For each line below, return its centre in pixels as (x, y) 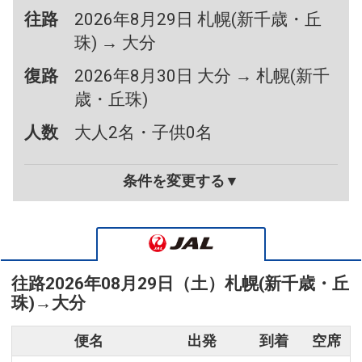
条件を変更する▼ (181, 181)
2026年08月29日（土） (135, 284)
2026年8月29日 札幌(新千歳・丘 (198, 20)
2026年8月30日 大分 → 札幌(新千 (202, 76)
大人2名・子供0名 (144, 133)
